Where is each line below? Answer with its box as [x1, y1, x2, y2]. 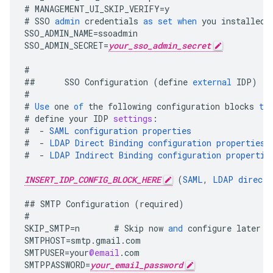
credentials [85, 15, 138, 27]
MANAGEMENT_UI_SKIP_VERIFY [35, 3, 160, 15]
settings [113, 113, 152, 124]
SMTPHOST [24, 235, 66, 246]
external [193, 76, 232, 88]
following [108, 101, 152, 112]
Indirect [75, 149, 114, 161]
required [140, 198, 179, 210]
